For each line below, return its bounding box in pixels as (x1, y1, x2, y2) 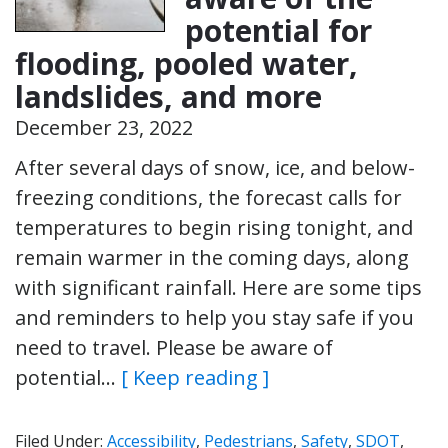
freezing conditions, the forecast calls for (15, 183, 402, 211)
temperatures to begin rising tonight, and (15, 213, 413, 241)
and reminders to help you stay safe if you (15, 303, 414, 331)
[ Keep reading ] (121, 363, 269, 391)
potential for (185, 9, 372, 51)
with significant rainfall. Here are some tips (15, 273, 422, 301)
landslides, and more (15, 75, 322, 117)
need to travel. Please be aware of (15, 333, 333, 361)
